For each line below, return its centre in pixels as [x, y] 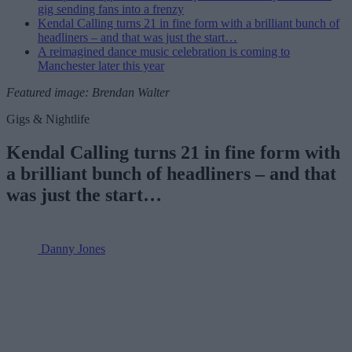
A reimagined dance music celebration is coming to [164, 52]
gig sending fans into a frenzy [111, 9]
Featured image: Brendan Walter [88, 93]
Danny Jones [73, 248]
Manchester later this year [101, 66]
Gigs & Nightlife [48, 119]
